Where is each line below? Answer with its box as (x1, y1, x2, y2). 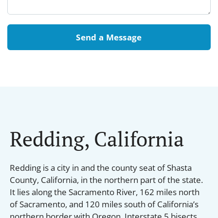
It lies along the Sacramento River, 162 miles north (10, 186, 200, 198)
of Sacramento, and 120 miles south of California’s (10, 198, 199, 210)
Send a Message (76, 31, 142, 43)
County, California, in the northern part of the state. (10, 174, 203, 185)
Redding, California (10, 125, 184, 152)
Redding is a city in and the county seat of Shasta (10, 162, 192, 173)
